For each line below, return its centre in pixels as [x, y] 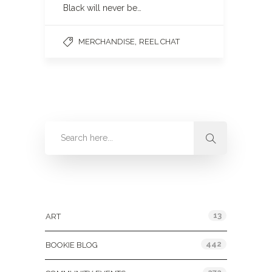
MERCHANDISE [107, 42]
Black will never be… [102, 8]
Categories [70, 190]
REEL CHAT [159, 42]
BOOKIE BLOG [72, 245]
